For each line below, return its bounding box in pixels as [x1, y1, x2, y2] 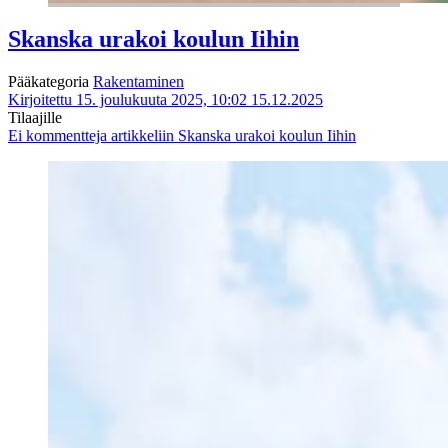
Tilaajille [8, 109, 62, 127]
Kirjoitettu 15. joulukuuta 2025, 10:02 [8, 91, 247, 109]
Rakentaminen [93, 73, 184, 91]
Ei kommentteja [8, 127, 107, 145]
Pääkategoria [8, 73, 93, 91]
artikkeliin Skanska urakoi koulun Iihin [107, 127, 356, 145]
